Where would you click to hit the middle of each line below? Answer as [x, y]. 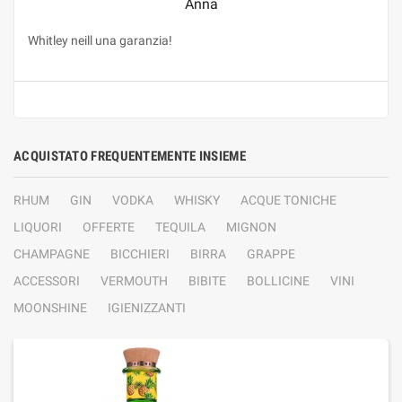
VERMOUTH [134, 281]
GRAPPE [271, 254]
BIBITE [207, 281]
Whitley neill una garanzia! [100, 40]
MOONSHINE [50, 308]
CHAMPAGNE [52, 254]
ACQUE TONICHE [288, 200]
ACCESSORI [47, 281]
